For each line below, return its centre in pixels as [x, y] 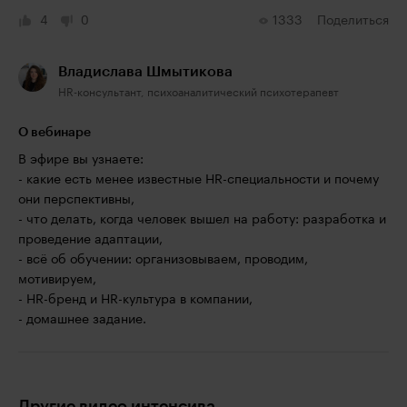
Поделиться [353, 21]
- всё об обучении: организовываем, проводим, [163, 260]
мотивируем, [57, 280]
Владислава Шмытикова [145, 72]
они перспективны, [76, 200]
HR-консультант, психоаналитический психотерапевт [199, 93]
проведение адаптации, [90, 240]
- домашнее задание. [82, 320]
